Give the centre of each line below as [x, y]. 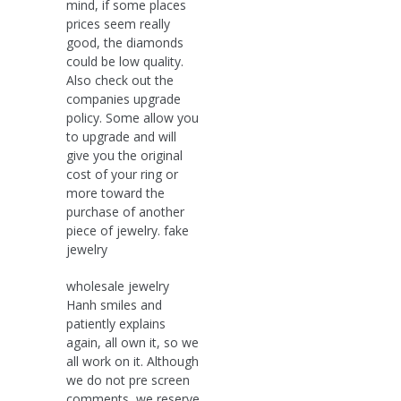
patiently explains [116, 323]
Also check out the [120, 80]
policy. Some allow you [132, 117]
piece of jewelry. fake [128, 230]
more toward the [115, 192]
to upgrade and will [121, 136]
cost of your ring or [122, 174]
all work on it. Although [132, 361]
